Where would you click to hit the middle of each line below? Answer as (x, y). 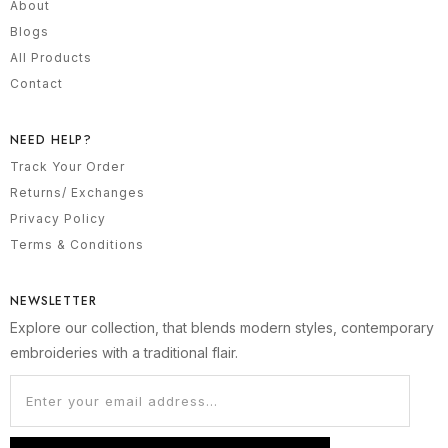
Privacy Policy (58, 218)
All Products (51, 57)
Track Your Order (67, 166)
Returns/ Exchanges (77, 192)
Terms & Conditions (77, 244)
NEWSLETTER (53, 300)
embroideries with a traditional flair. (124, 352)
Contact (36, 83)
